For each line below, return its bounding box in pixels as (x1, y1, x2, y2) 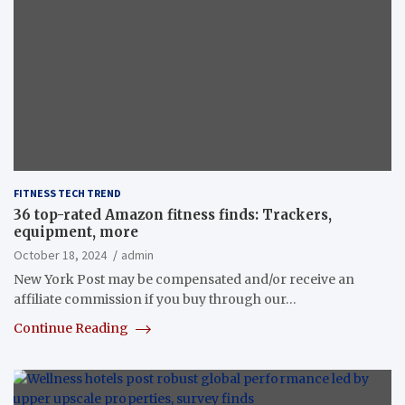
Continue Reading (14, 319, 131, 336)
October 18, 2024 (14, 246, 107, 263)
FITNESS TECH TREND (14, 185, 121, 200)
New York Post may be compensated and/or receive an (14, 270, 354, 287)
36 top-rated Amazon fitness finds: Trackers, (14, 205, 332, 223)
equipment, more (14, 222, 138, 240)
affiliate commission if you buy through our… (14, 290, 297, 307)
